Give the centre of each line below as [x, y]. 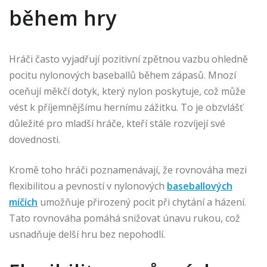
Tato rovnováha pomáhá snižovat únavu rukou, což [125, 218]
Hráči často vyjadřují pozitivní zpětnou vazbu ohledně [128, 59]
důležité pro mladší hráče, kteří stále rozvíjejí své [117, 123]
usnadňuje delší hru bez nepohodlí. [87, 234]
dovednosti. [35, 139]
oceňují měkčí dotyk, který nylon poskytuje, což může [127, 91]
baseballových [200, 186]
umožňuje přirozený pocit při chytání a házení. [142, 202]
